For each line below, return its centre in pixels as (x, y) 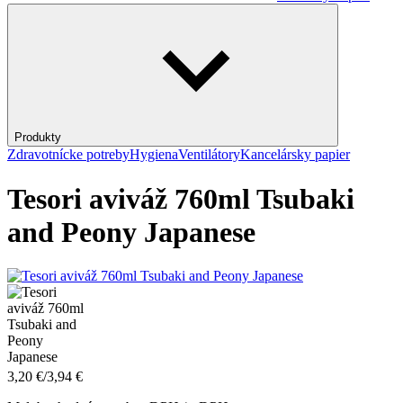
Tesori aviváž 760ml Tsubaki (181, 198)
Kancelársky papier (295, 155)
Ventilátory (209, 155)
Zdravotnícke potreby (68, 155)
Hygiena (154, 155)
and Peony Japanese (131, 232)
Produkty (38, 138)
